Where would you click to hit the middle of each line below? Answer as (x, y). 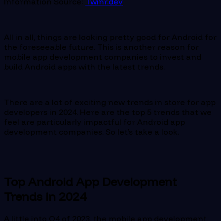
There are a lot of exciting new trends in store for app (110, 102)
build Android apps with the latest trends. (84, 67)
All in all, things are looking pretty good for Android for (110, 37)
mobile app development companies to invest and (103, 57)
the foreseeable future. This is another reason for (101, 47)
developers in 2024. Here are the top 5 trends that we (108, 112)
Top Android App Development (91, 182)
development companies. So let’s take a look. (92, 132)
